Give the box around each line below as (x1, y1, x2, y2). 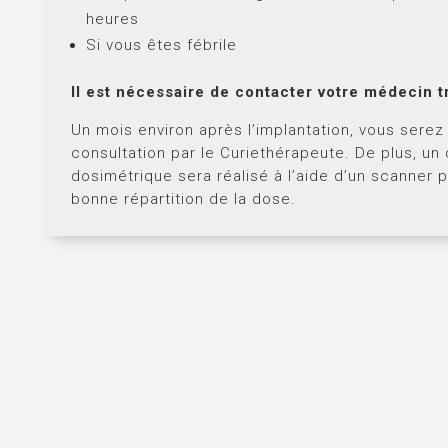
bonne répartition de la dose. (71, 189, 296, 208)
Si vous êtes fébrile (86, 35, 237, 54)
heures (86, 9, 139, 28)
